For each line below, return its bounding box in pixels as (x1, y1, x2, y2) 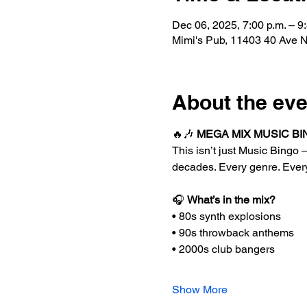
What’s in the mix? (186, 193, 275, 206)
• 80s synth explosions (171, 210, 281, 223)
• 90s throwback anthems (171, 226, 294, 239)
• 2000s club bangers (171, 243, 275, 256)
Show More (171, 283, 228, 296)
